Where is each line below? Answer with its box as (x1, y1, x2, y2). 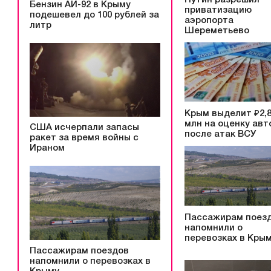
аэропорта (184, 16, 233, 25)
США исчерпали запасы (30, 123, 139, 132)
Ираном (30, 144, 65, 153)
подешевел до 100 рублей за (30, 10, 159, 19)
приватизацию (184, 5, 252, 15)
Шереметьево (184, 26, 249, 35)
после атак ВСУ (184, 130, 256, 139)
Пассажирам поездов (30, 247, 129, 256)
